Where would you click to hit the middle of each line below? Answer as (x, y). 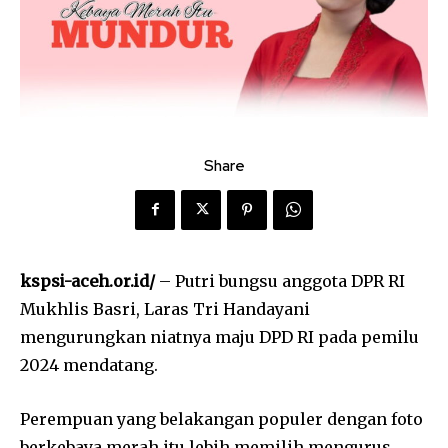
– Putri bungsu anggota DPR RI (280, 280)
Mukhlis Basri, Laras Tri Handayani (165, 308)
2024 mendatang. (89, 364)
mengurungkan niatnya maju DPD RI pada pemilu (219, 336)
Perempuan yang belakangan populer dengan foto (221, 418)
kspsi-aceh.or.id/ (87, 280)
